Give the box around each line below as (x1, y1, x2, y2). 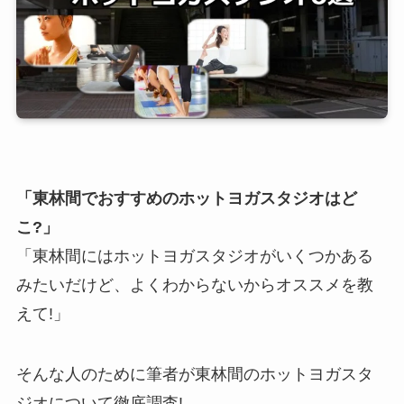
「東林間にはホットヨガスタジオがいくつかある (15, 246, 373, 265)
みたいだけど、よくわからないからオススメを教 (15, 275, 373, 294)
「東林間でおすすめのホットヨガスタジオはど (15, 188, 357, 207)
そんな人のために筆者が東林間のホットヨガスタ (15, 365, 373, 384)
